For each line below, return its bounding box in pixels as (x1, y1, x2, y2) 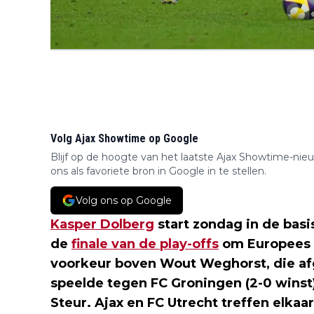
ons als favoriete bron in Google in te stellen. (50, 165, 266, 177)
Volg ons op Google (76, 194, 172, 207)
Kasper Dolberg (50, 217, 154, 232)
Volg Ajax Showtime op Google (50, 132, 198, 145)
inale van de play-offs (80, 236, 219, 252)
